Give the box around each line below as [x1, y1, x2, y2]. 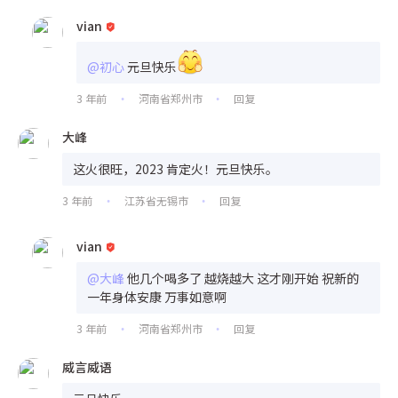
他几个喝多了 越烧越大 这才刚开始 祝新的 [127, 268, 359, 287]
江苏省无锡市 [121, 192, 191, 208]
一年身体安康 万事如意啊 [87, 287, 227, 306]
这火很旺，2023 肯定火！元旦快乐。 [73, 159, 278, 178]
